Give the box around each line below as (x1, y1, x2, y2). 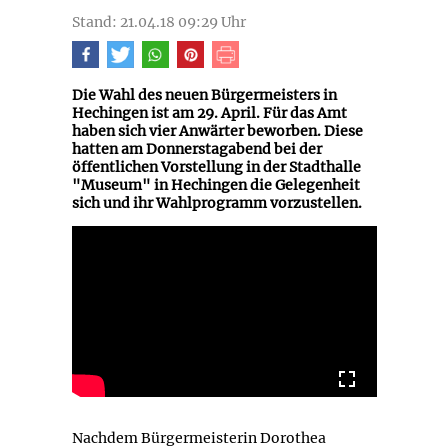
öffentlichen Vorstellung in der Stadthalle (71, 157, 361, 176)
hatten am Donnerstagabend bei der (71, 139, 322, 158)
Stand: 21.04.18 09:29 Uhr (71, 12, 246, 31)
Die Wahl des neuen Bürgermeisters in (71, 85, 337, 104)
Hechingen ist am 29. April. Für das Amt (71, 103, 347, 122)
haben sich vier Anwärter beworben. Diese (71, 121, 363, 140)
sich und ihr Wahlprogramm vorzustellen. (71, 193, 362, 212)
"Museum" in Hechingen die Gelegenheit (71, 175, 360, 194)
